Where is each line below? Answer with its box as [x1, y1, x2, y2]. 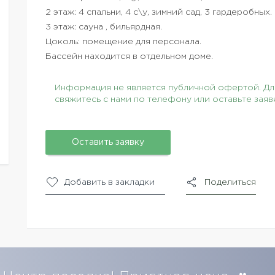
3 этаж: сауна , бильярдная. [45, 23, 162, 31]
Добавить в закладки [64, 179, 155, 186]
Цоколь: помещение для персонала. [45, 38, 201, 45]
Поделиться [204, 179, 256, 186]
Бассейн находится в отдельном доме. [45, 53, 213, 60]
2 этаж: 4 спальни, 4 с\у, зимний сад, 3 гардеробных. [45, 9, 272, 16]
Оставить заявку [72, 139, 144, 146]
